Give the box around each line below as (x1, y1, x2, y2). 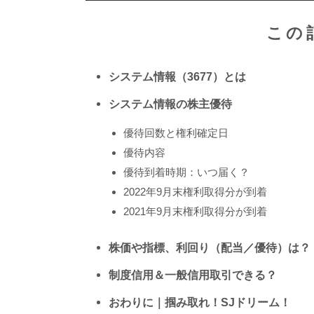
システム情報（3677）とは (109, 69, 246, 83)
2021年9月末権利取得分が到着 (123, 205, 267, 217)
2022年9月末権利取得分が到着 (123, 185, 267, 198)
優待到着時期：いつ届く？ (123, 165, 250, 178)
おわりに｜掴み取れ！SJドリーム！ (109, 295, 291, 308)
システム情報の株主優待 (109, 97, 232, 110)
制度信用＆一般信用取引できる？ (109, 268, 277, 281)
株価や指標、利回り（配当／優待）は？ (109, 240, 310, 254)
